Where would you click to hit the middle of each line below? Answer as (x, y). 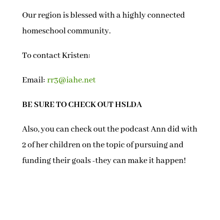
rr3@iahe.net (71, 81)
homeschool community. (66, 31)
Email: (34, 81)
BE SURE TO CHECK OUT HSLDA (82, 105)
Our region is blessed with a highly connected (103, 16)
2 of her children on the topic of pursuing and (103, 145)
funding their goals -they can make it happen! (104, 161)
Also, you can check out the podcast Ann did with (110, 130)
